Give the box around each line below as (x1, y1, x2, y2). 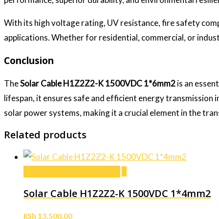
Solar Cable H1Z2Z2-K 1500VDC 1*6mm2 (20, 78, 175, 89)
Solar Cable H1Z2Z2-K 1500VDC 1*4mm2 (23, 187, 211, 200)
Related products (4, 128, 87, 142)
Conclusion (4, 54, 54, 67)
